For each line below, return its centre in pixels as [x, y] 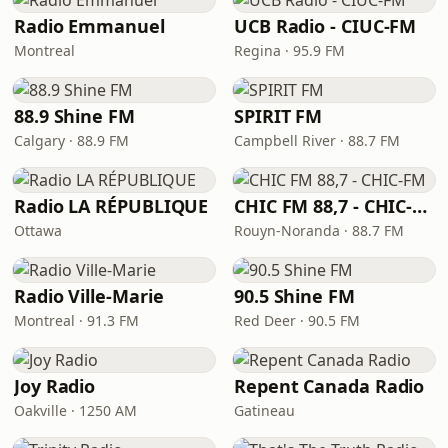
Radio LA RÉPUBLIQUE [111, 206]
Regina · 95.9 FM [289, 50]
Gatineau [264, 410]
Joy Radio [55, 386]
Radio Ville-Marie [89, 296]
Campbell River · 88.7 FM [317, 140]
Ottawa [38, 230]
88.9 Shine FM [74, 116]
